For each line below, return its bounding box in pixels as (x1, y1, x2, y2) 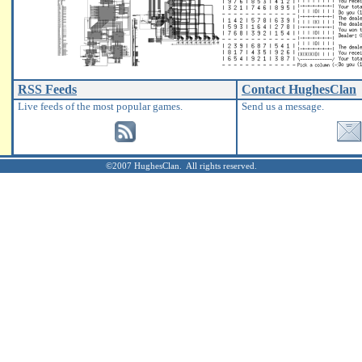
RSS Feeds (18, 82, 77, 96)
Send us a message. (242, 100, 324, 112)
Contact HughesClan (242, 82, 356, 96)
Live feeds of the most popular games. (18, 100, 183, 112)
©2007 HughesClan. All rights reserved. (105, 162, 257, 170)
